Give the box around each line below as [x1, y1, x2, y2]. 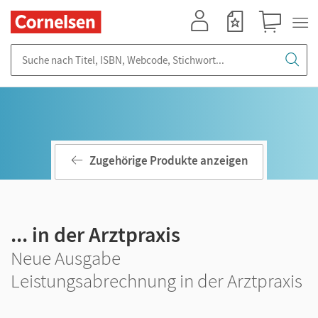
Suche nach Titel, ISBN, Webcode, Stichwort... [11, 44, 216, 57]
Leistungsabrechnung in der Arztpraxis [11, 268, 302, 292]
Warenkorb [253, 33, 300, 45]
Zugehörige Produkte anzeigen [89, 153, 248, 169]
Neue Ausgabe [11, 246, 121, 270]
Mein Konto [182, 33, 229, 45]
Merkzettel [218, 33, 261, 45]
